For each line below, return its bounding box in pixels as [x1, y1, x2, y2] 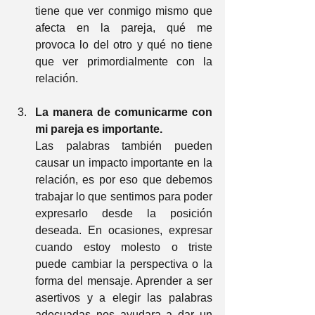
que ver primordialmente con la [35, 56, 212, 67]
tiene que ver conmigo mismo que [35, 5, 212, 17]
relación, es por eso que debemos [35, 174, 212, 186]
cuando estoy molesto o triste [35, 241, 212, 253]
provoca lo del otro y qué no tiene [35, 39, 212, 51]
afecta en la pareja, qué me [35, 22, 212, 34]
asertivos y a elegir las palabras [35, 292, 212, 304]
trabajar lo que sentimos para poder [35, 191, 212, 202]
